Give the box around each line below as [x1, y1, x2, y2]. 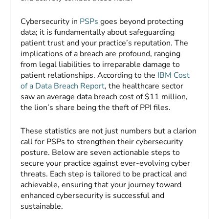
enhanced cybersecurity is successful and [21, 190, 165, 201]
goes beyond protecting [100, 16, 184, 27]
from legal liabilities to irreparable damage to [21, 59, 180, 70]
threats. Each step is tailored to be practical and [21, 168, 187, 179]
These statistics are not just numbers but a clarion [21, 125, 197, 136]
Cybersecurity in [21, 16, 80, 27]
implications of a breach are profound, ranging [21, 48, 181, 59]
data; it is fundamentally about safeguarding [21, 27, 175, 38]
